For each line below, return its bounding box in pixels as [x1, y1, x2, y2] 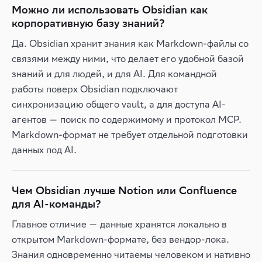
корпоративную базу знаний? [12, 17, 165, 29]
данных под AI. [12, 144, 77, 156]
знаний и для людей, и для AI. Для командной [12, 68, 217, 80]
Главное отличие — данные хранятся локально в [12, 218, 227, 230]
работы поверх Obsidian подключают [12, 83, 178, 95]
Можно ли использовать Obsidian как [12, 4, 208, 16]
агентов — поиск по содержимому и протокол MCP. [12, 113, 242, 125]
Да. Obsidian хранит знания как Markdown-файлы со [12, 37, 249, 49]
